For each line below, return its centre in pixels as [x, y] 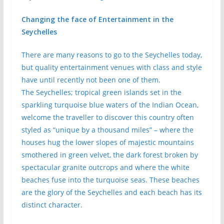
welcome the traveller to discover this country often [107, 117]
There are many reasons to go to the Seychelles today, [111, 55]
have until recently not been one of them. [91, 80]
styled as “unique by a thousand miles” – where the [107, 130]
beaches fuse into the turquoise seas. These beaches [110, 180]
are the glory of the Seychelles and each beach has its [111, 192]
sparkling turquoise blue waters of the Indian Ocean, [110, 105]
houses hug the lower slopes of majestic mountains [107, 142]
